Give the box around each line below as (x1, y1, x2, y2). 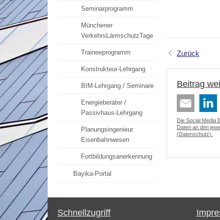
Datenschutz (179, 131, 209, 137)
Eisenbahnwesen (81, 136, 129, 143)
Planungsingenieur (81, 126, 133, 133)
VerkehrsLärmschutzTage (81, 32, 153, 39)
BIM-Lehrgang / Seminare (81, 82, 154, 89)
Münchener (81, 22, 112, 29)
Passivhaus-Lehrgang (81, 109, 142, 116)
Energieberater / (81, 99, 126, 106)
